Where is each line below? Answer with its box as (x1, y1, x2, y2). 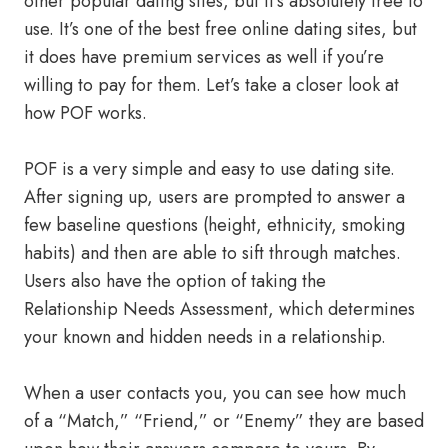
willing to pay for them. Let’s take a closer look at (24, 72, 399, 98)
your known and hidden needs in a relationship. (24, 324, 386, 350)
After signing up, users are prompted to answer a (24, 184, 405, 210)
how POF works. (24, 100, 147, 126)
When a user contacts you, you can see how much (24, 380, 406, 406)
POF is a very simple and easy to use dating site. (24, 156, 395, 182)
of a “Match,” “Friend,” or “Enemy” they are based (24, 408, 424, 434)
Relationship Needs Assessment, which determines (24, 296, 415, 322)
